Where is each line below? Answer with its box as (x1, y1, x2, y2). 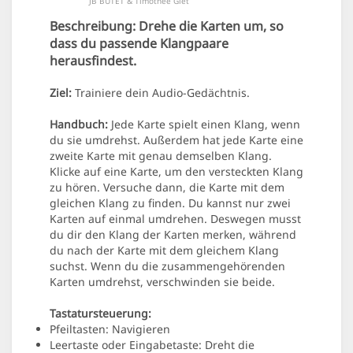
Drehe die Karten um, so (136, 17, 284, 35)
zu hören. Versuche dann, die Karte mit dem (50, 180, 284, 195)
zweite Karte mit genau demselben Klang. (50, 148, 272, 164)
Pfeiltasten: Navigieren (50, 321, 170, 337)
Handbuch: (50, 117, 108, 132)
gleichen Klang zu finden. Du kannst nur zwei (50, 195, 291, 211)
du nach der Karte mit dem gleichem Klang (50, 243, 279, 258)
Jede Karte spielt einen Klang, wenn (108, 117, 300, 132)
